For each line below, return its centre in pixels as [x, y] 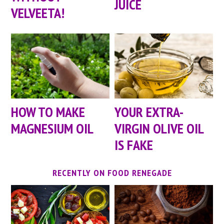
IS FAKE [134, 144]
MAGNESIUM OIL [52, 128]
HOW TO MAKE [48, 111]
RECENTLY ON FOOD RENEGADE [112, 172]
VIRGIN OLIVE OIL [159, 128]
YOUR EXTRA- [149, 111]
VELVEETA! [38, 12]
